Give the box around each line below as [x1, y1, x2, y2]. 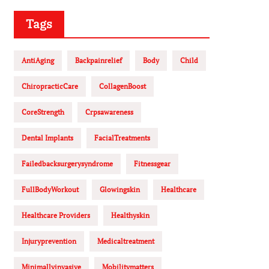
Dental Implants [22, 133, 73, 142]
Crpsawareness [85, 107, 133, 116]
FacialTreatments [94, 133, 150, 142]
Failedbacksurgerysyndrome [22, 159, 113, 168]
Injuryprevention [22, 237, 76, 246]
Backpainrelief [75, 56, 122, 65]
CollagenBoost [99, 82, 146, 91]
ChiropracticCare [22, 82, 78, 91]
